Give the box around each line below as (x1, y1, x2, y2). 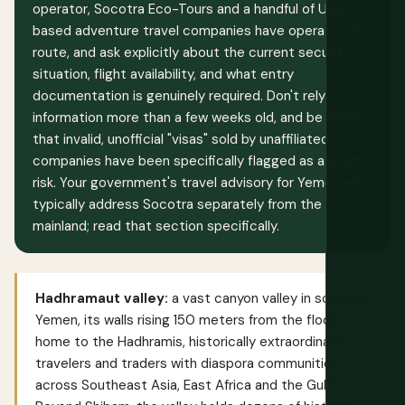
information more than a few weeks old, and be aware (33, 108, 363, 127)
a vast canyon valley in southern (168, 289, 371, 308)
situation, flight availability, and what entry (33, 65, 294, 84)
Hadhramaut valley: (35, 289, 168, 308)
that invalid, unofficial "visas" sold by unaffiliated (33, 130, 329, 149)
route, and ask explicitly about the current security (33, 43, 350, 62)
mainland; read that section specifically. (33, 217, 279, 236)
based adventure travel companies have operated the (33, 22, 372, 41)
